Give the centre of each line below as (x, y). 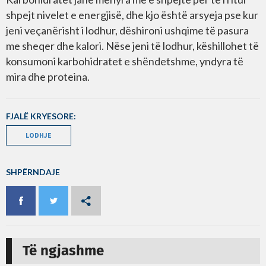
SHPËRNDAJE (33, 172)
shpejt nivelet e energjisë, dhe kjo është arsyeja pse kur (132, 15)
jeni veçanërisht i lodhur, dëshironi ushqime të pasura (127, 31)
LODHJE (39, 135)
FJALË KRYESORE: (41, 116)
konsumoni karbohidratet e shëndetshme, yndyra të (125, 61)
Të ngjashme (63, 251)
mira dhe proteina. (48, 77)
